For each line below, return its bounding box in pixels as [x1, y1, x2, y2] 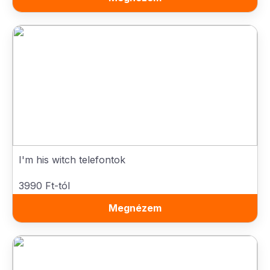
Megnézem [108, 202, 162, 214]
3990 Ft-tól [19, 180, 70, 192]
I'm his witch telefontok [19, 154, 125, 166]
